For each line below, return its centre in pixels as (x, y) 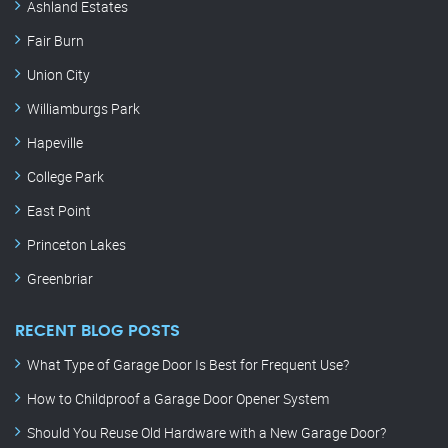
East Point (59, 211)
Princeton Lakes (76, 245)
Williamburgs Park (83, 109)
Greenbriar (60, 279)
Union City (58, 75)
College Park (65, 177)
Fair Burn (55, 41)
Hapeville (55, 143)
